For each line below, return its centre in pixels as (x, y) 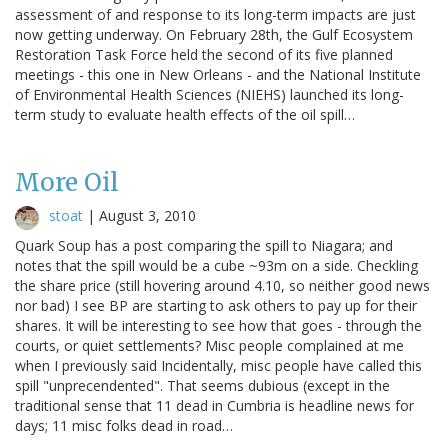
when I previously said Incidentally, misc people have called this (218, 365)
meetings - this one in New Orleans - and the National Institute (218, 74)
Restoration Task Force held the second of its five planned (204, 54)
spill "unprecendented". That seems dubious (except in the (202, 385)
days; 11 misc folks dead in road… (124, 425)
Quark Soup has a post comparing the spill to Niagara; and (204, 245)
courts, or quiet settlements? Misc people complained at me (209, 345)
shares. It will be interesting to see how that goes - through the (218, 325)
